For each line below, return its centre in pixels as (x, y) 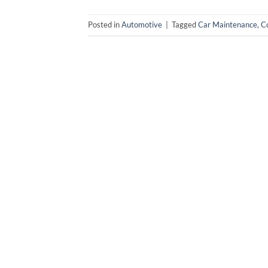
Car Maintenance (228, 24)
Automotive (142, 24)
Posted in (105, 24)
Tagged (185, 24)
